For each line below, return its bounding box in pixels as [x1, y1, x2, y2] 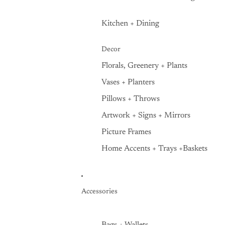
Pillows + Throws [101, 95, 160, 103]
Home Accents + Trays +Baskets [101, 145, 207, 153]
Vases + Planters [101, 78, 155, 86]
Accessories [81, 188, 118, 195]
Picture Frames [101, 128, 151, 136]
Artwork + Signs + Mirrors [101, 111, 190, 120]
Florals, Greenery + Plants [101, 62, 187, 70]
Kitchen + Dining [101, 20, 159, 28]
